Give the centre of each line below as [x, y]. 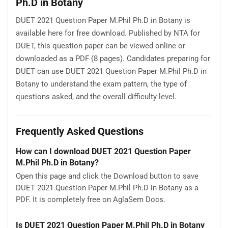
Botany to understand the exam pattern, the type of [101, 84]
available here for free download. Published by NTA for [108, 33]
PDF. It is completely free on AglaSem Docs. [91, 200]
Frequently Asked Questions [80, 132]
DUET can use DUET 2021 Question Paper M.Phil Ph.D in [111, 71]
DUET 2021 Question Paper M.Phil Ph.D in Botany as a [107, 188]
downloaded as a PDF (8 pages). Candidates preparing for [113, 58]
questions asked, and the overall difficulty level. [96, 96]
